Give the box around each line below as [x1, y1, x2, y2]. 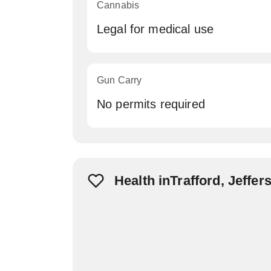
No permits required [97, 97, 205, 111]
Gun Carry [97, 75, 142, 85]
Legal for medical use [97, 22, 214, 36]
